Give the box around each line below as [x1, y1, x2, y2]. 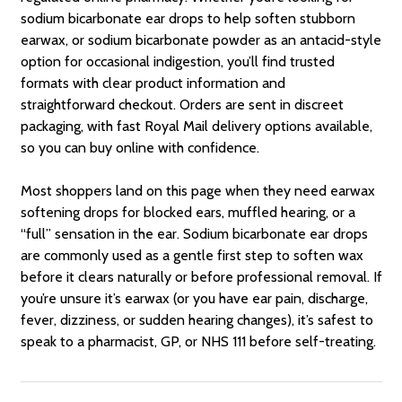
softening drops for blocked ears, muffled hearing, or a [20, 203, 355, 221]
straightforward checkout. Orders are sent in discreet [20, 95, 344, 113]
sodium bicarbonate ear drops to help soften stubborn [20, 9, 355, 27]
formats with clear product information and [20, 74, 285, 92]
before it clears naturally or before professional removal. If [20, 267, 382, 285]
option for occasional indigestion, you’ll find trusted [20, 52, 335, 70]
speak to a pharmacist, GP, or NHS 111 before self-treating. [20, 332, 376, 350]
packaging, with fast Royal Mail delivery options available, [20, 117, 372, 135]
